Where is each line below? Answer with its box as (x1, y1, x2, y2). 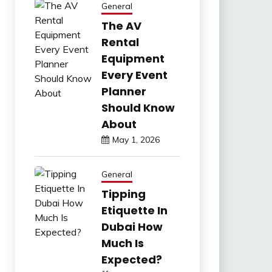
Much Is (101, 235, 144, 251)
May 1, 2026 (112, 134, 160, 145)
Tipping (101, 186, 146, 202)
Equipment (101, 50, 165, 66)
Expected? (101, 251, 162, 267)
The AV (101, 18, 141, 33)
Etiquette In (101, 202, 168, 218)
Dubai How (101, 219, 163, 234)
